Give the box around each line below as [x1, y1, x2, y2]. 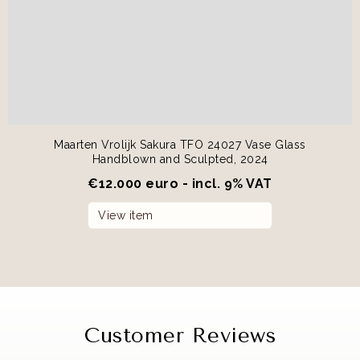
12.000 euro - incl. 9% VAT [98, 175, 272, 191]
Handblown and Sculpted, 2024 [92, 152, 268, 166]
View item [98, 208, 153, 222]
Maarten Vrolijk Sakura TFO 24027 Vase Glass [54, 137, 306, 151]
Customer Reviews [84, 322, 276, 348]
